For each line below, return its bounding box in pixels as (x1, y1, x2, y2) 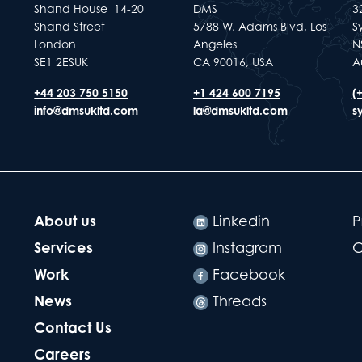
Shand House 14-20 (34, 2, 145, 15)
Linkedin (208, 213, 270, 229)
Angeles (193, 37, 237, 51)
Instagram (208, 239, 282, 256)
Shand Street (34, 19, 106, 33)
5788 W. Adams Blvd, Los (193, 19, 326, 33)
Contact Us (34, 318, 112, 336)
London (34, 37, 77, 51)
